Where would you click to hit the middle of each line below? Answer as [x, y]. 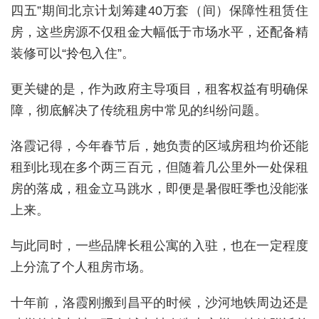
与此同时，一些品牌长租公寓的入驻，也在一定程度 [159, 245]
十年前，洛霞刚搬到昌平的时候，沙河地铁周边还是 [159, 302]
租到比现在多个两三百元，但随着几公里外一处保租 [159, 167]
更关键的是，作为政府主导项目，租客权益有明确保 [159, 89]
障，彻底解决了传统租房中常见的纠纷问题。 [139, 110]
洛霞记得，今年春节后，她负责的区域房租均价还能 [159, 146]
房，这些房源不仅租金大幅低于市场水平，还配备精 [159, 32]
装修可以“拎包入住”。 [73, 53]
